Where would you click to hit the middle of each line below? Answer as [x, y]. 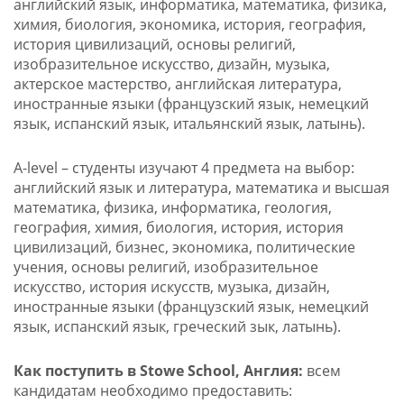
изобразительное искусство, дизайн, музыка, [171, 64]
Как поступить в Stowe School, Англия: [160, 371]
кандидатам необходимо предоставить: [152, 391]
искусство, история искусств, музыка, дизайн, [171, 287]
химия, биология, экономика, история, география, [189, 25]
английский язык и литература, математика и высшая [201, 188]
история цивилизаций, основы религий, [154, 45]
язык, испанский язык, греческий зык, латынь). [177, 327]
